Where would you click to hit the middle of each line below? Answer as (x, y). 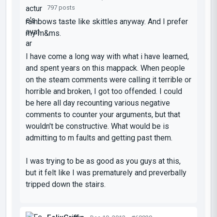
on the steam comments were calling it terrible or (108, 79)
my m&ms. (43, 33)
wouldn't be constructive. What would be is (97, 126)
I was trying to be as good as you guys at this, (103, 161)
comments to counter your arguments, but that (103, 114)
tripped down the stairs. (66, 184)
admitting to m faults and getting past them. (99, 138)
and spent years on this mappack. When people (105, 68)
